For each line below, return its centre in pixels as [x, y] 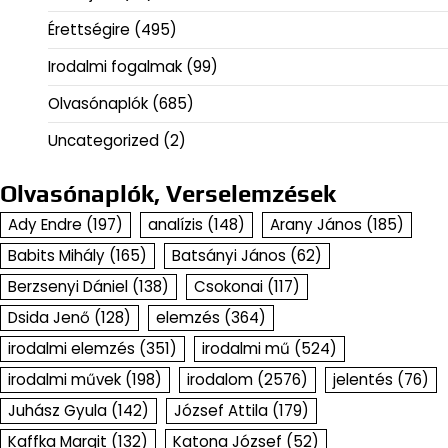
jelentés [363, 380]
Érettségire [89, 30]
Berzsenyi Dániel [68, 287]
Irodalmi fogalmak [115, 67]
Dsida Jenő [49, 318]
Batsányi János [229, 256]
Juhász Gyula [57, 411]
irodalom [220, 380]
